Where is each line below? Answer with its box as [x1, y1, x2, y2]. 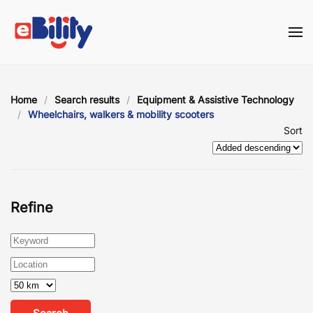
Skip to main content [31, 33, 140, 47]
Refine [10, 199, 53, 217]
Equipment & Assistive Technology [137, 94, 294, 106]
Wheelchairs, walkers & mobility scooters [28, 108, 214, 121]
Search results [54, 94, 119, 106]
